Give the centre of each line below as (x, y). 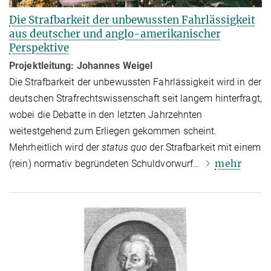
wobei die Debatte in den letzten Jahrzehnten (106, 114)
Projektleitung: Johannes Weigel (81, 65)
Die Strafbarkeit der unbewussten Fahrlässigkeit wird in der (135, 82)
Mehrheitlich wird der (56, 147)
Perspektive (39, 47)
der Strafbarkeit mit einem (204, 147)
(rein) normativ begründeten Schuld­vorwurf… (106, 163)
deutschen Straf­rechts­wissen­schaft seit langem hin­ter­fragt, (135, 98)
